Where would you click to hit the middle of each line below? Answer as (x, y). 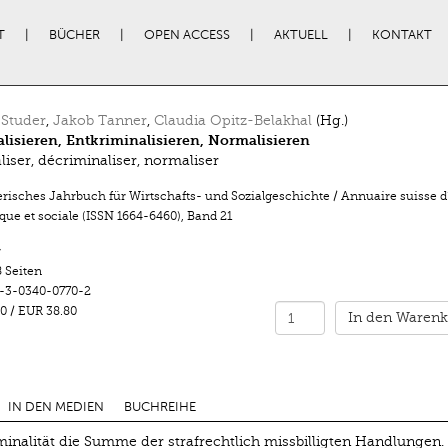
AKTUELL (300, 35)
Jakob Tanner (99, 120)
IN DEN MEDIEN (55, 406)
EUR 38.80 (48, 311)
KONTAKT (401, 35)
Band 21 (209, 216)
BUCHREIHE (159, 406)
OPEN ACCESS (186, 35)
